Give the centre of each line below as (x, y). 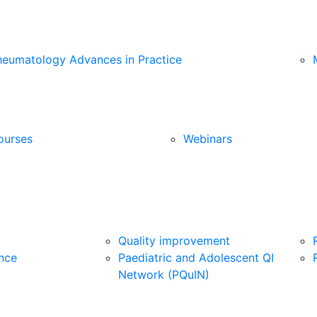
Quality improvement (174, 241)
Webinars (208, 139)
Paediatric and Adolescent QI (196, 258)
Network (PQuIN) (164, 275)
